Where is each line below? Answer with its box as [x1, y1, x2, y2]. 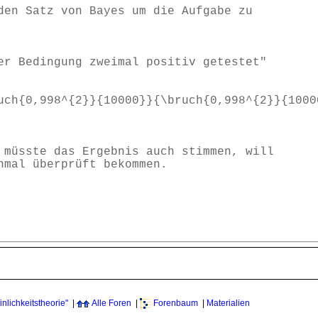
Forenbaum [153, 298, 198, 309]
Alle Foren [92, 298, 131, 309]
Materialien [207, 298, 250, 309]
